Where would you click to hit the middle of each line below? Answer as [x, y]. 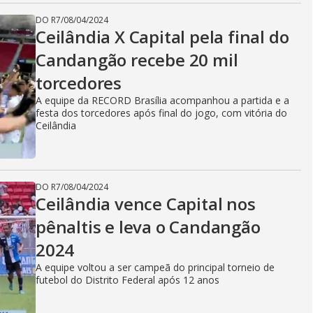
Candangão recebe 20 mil [137, 60]
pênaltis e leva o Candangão [148, 227]
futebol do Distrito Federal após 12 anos [128, 280]
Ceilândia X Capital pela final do [162, 37]
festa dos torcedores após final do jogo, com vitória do [161, 113]
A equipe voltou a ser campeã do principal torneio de [155, 267]
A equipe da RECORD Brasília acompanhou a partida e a [162, 100]
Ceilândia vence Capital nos [146, 204]
